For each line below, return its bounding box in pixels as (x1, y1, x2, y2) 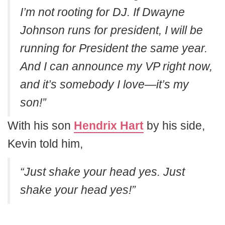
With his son (8, 119, 74, 133)
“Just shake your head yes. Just (20, 165, 185, 179)
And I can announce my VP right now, (20, 60, 212, 73)
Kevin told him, (8, 137, 83, 151)
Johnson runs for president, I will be (20, 24, 203, 37)
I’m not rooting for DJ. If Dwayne (20, 6, 185, 19)
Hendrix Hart (74, 119, 144, 133)
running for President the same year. (20, 42, 207, 55)
